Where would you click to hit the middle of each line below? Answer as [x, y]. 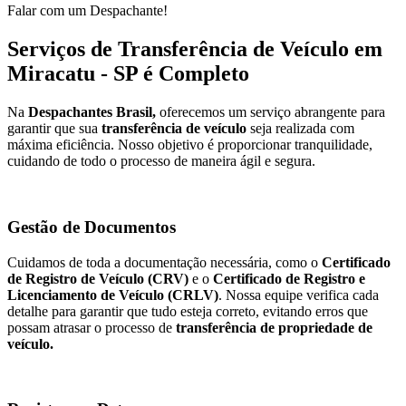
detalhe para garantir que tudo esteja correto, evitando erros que [188, 311]
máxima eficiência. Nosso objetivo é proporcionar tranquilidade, [190, 145]
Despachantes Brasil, [92, 112]
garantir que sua [54, 129]
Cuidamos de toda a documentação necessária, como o [164, 262]
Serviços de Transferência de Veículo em [195, 49]
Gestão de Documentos [92, 227]
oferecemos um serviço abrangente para [271, 112]
